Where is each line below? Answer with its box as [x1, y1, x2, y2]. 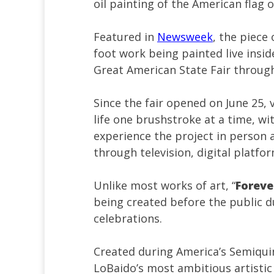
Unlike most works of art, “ [94, 177, 235, 193]
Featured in [94, 29, 157, 44]
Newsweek [157, 29, 213, 44]
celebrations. [94, 210, 162, 226]
